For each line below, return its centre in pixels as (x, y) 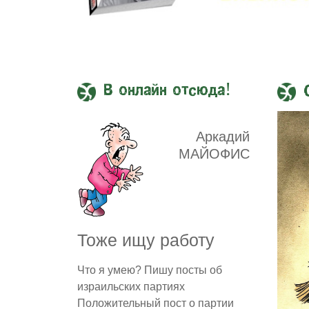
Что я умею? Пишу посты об (150, 270)
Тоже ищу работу (146, 240)
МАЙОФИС (214, 154)
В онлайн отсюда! (167, 91)
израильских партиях (131, 287)
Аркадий (223, 137)
